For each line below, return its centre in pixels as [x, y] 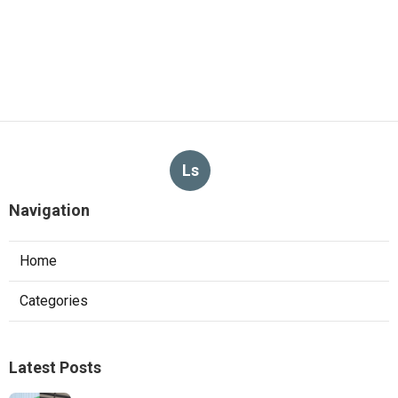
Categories [54, 300]
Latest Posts [55, 367]
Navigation [49, 210]
